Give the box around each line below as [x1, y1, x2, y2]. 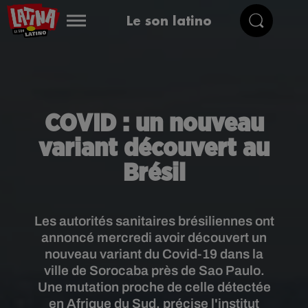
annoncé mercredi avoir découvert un [41, 230, 267, 245]
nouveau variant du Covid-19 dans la [45, 247, 263, 261]
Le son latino [126, 12, 212, 29]
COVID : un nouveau [44, 111, 264, 136]
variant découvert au [38, 136, 269, 161]
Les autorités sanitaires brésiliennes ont [34, 214, 274, 228]
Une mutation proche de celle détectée [37, 280, 271, 294]
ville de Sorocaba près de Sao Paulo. [43, 263, 265, 278]
